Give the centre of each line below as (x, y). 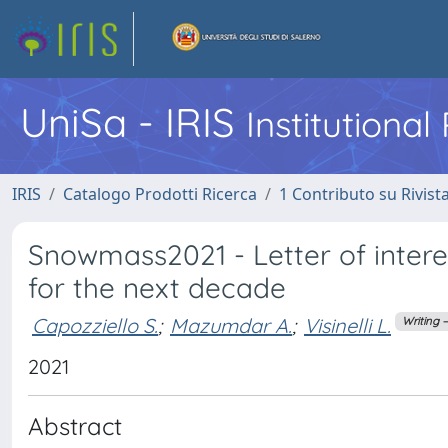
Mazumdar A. (231, 325)
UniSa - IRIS (133, 122)
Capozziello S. (95, 325)
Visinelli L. (347, 325)
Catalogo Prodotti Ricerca (160, 194)
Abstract (75, 426)
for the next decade (157, 287)
